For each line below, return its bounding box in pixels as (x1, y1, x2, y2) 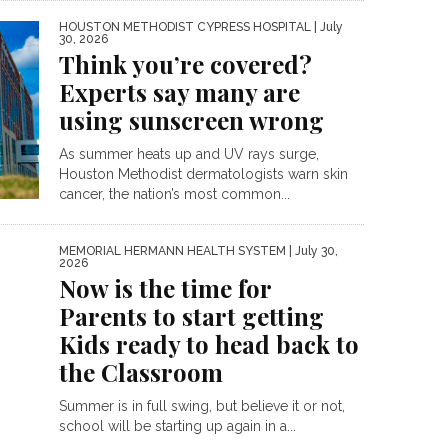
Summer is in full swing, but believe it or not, (59, 398, 345, 414)
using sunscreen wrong (59, 104, 324, 136)
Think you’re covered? (59, 48, 312, 80)
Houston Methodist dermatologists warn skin (59, 166, 348, 182)
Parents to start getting (59, 300, 324, 332)
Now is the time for (59, 272, 271, 304)
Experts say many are (59, 76, 300, 108)
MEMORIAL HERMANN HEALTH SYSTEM (59, 244, 286, 258)
